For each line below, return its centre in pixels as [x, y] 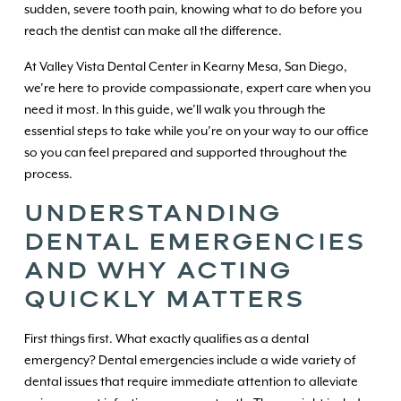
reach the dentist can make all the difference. [154, 30]
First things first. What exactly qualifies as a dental [166, 338]
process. [48, 173]
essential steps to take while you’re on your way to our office [196, 130]
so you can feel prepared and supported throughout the [185, 152]
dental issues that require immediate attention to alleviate [191, 381]
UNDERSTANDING [152, 212]
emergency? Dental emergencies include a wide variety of [189, 359]
